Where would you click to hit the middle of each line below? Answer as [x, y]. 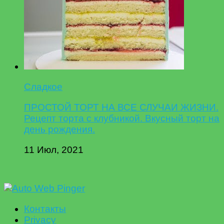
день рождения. [59, 129]
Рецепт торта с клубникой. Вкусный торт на [122, 118]
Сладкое [43, 86]
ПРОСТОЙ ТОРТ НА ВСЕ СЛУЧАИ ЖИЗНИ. [121, 107]
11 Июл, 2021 [54, 149]
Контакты [45, 208]
